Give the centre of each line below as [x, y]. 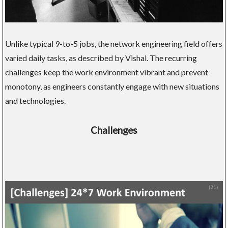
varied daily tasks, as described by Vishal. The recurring [101, 58]
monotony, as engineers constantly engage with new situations [112, 87]
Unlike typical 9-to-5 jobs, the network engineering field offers [114, 44]
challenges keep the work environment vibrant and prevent [107, 72]
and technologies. [35, 101]
